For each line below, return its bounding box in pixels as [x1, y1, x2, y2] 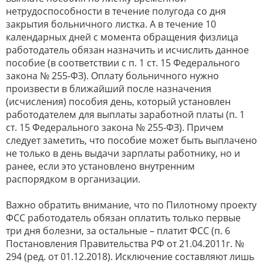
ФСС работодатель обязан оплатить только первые [6, 211, 241, 224]
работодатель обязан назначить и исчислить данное [6, 43, 249, 56]
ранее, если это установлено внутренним [6, 159, 195, 173]
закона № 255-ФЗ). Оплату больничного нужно [6, 69, 219, 82]
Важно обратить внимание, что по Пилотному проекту [6, 198, 257, 211]
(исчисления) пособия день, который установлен [6, 95, 231, 108]
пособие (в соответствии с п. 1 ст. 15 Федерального [6, 56, 240, 69]
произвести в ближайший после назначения [6, 82, 211, 95]
